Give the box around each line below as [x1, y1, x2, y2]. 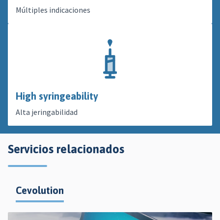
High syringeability [16, 90, 98, 102]
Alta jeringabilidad [16, 107, 78, 117]
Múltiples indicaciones [16, 5, 90, 15]
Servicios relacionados [8, 142, 124, 156]
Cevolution [16, 185, 64, 196]
